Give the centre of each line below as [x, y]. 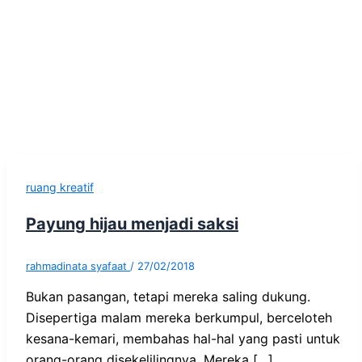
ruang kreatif [60, 187]
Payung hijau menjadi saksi [132, 223]
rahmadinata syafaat [78, 265]
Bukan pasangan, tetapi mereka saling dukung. [168, 296]
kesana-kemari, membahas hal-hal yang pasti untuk [183, 338]
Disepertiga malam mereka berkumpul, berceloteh [179, 317]
